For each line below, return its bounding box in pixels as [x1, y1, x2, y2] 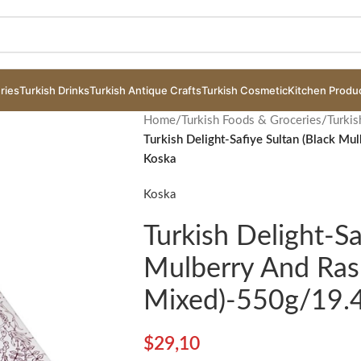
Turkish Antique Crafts [89, 84, 201, 97]
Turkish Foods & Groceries [180, 114, 322, 127]
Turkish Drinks [19, 84, 89, 97]
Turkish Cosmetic [201, 84, 288, 97]
